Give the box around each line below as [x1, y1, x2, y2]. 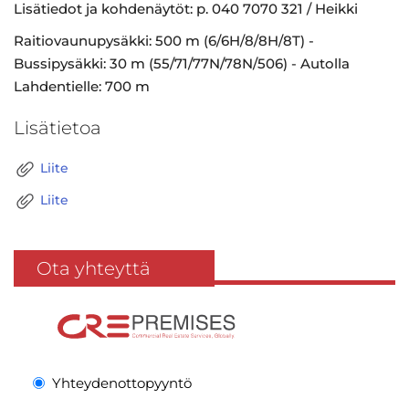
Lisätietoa [14, 117, 101, 139]
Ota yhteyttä [37, 257, 151, 279]
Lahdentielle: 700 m [14, 78, 150, 95]
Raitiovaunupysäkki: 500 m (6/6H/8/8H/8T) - [14, 32, 314, 49]
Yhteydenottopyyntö [52, 374, 192, 392]
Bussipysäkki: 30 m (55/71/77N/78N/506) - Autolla [14, 55, 350, 72]
